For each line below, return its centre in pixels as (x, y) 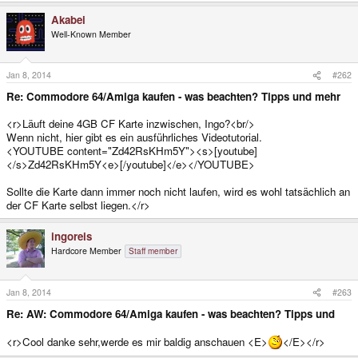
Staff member (153, 251)
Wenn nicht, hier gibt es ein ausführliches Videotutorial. (134, 137)
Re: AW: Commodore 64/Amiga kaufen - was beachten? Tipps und (171, 314)
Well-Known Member (91, 34)
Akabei (68, 19)
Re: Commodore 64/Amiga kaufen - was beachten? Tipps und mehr (173, 97)
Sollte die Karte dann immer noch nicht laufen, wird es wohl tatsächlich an (178, 192)
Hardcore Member (86, 251)
